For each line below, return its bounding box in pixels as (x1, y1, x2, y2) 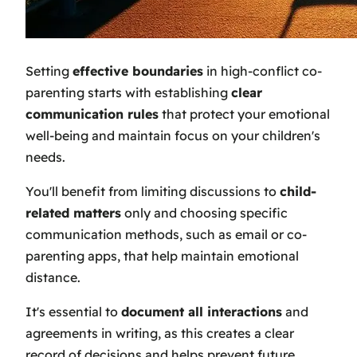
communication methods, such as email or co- (25, 226, 307, 243)
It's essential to (25, 304, 121, 320)
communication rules (25, 106, 159, 123)
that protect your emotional (159, 106, 330, 123)
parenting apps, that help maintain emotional (25, 248, 299, 265)
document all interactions (121, 304, 282, 320)
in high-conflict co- (203, 63, 322, 80)
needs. (25, 149, 65, 166)
